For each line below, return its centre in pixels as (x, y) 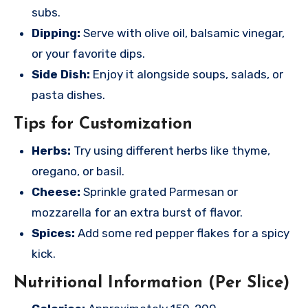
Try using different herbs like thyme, (170, 150)
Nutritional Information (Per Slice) (152, 283)
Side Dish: (61, 75)
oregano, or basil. (78, 171)
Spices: (53, 233)
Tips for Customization (103, 125)
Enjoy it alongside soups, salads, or (187, 75)
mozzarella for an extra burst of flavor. (137, 212)
